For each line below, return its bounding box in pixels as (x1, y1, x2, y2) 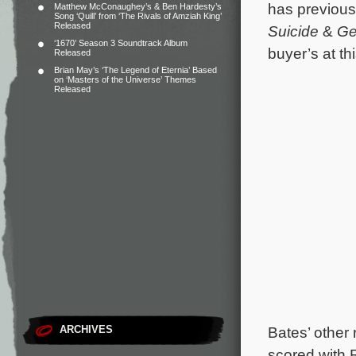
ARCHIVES (60, 323, 113, 335)
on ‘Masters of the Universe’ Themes (54, 75, 196, 84)
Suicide (268, 22, 319, 40)
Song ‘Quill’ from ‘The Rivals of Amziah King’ (54, 11, 222, 21)
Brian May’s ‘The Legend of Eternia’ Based (54, 65, 217, 75)
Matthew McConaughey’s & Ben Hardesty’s (54, 2, 222, 11)
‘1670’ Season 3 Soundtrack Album (54, 38, 188, 48)
